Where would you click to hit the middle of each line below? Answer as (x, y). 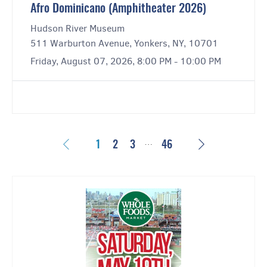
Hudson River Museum (77, 29)
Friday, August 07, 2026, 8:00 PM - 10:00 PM (126, 61)
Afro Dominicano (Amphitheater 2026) (118, 9)
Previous (88, 144)
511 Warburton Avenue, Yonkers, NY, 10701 (124, 44)
